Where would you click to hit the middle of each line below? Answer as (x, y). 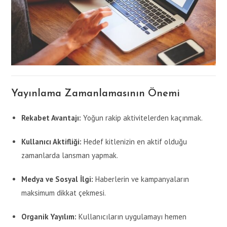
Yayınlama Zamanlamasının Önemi (96, 94)
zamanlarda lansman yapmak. (70, 156)
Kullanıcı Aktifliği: (52, 142)
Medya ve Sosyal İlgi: (58, 179)
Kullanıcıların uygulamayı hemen (132, 217)
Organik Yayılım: (49, 217)
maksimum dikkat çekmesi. (64, 193)
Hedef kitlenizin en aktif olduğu (135, 142)
